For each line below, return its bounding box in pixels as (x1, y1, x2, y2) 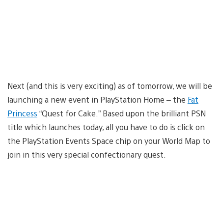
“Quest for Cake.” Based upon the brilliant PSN (37, 108, 206, 118)
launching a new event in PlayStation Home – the (7, 94, 188, 105)
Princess (7, 108, 37, 118)
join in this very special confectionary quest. (7, 149, 166, 160)
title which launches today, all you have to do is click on (7, 121, 205, 132)
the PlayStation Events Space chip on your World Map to (7, 135, 210, 146)
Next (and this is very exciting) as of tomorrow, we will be (7, 80, 212, 91)
